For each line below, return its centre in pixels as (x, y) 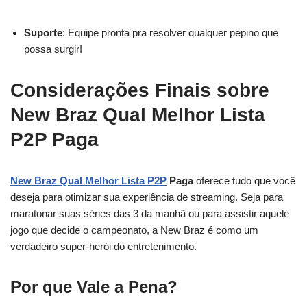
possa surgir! (53, 49)
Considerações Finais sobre (140, 90)
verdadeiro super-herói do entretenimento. (103, 246)
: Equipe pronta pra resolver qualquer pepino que (170, 33)
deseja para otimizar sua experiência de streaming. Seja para (147, 197)
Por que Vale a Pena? (94, 287)
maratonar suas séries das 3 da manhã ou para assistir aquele (150, 213)
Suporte (43, 33)
